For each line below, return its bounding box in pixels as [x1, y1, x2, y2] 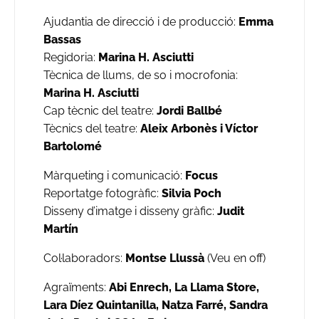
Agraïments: [43, 280, 106, 294]
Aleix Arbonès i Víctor [140, 121, 258, 135]
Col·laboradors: [43, 251, 125, 265]
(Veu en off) [204, 251, 266, 265]
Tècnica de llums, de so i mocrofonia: [43, 68, 238, 82]
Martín [43, 221, 78, 236]
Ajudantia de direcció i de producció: [43, 14, 239, 28]
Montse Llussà [125, 251, 204, 265]
